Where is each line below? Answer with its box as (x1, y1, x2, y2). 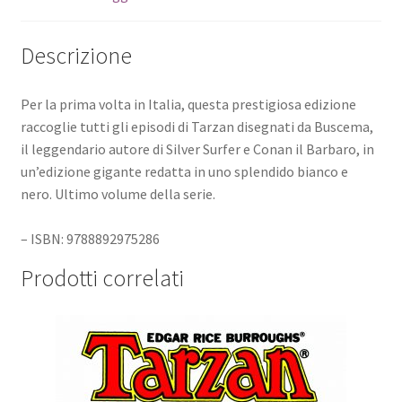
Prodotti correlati (20, 263, 184, 293)
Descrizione (20, 40, 132, 70)
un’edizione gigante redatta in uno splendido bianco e (20, 162, 348, 180)
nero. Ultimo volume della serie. (20, 184, 215, 203)
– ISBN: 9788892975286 (20, 229, 160, 248)
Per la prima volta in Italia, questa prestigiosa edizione (20, 94, 356, 113)
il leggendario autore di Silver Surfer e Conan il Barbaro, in (20, 139, 374, 158)
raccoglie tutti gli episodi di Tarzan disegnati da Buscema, (20, 117, 373, 135)
